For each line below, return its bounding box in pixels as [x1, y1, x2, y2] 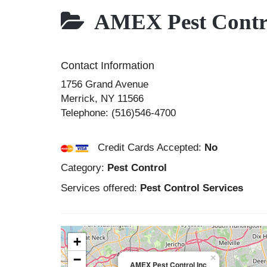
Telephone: [61, 107, 111, 119]
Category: [61, 162, 107, 173]
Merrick [61, 93, 95, 104]
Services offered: [61, 182, 140, 194]
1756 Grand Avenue [61, 79, 148, 90]
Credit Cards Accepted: [89, 142, 204, 153]
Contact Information [61, 60, 154, 72]
